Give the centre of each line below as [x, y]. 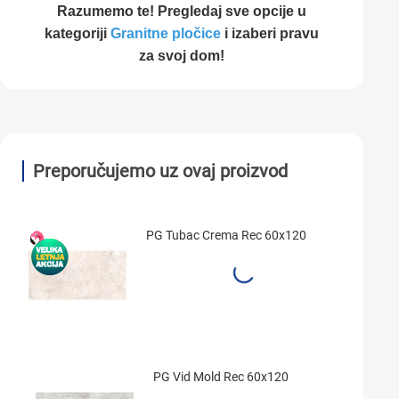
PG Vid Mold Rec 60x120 [220, 377]
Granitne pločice [166, 33]
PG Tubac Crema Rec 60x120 [226, 235]
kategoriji [77, 33]
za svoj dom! [182, 56]
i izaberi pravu [270, 33]
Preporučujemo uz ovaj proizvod [160, 171]
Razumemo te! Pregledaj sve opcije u [182, 11]
